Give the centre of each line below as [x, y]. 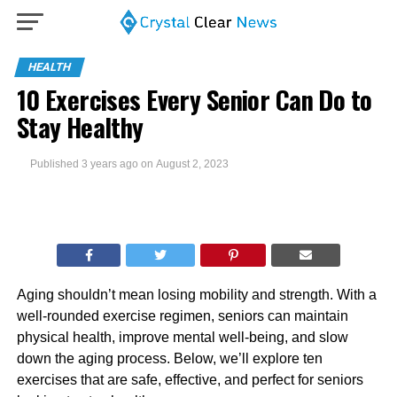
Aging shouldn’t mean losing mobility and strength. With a [196, 295]
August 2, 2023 [192, 164]
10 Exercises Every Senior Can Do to [194, 99]
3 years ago [109, 164]
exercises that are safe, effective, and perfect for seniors [190, 380]
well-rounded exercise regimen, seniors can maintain [182, 316]
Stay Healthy [80, 127]
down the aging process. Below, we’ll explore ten [169, 358]
